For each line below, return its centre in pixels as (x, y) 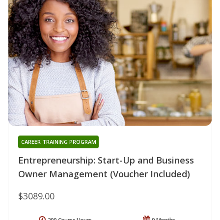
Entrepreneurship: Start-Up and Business (106, 160)
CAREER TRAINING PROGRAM (58, 142)
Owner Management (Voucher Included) (104, 174)
